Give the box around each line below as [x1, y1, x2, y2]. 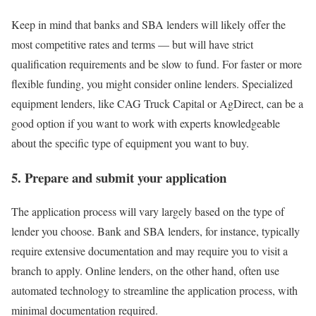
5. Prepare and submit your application [11, 167, 226, 187]
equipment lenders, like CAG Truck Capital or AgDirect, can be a [11, 95, 303, 111]
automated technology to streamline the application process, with [11, 283, 298, 298]
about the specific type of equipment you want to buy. [11, 135, 249, 150]
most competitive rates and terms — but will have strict [11, 36, 253, 51]
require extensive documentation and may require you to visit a [11, 243, 288, 259]
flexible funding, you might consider [11, 75, 174, 91]
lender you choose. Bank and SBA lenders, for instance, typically [11, 224, 300, 239]
